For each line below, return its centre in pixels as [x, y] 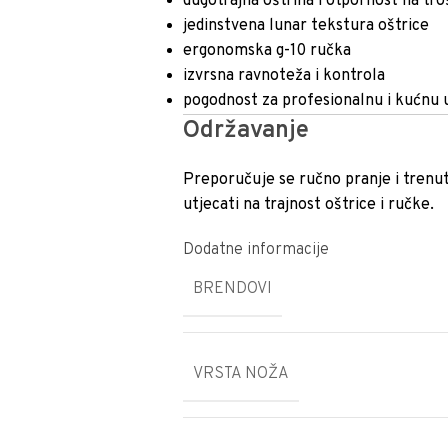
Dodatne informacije [256, 250]
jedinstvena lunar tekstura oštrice [306, 26]
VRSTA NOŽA [241, 374]
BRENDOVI [233, 289]
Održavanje [246, 131]
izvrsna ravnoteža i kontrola [284, 76]
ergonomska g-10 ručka [267, 51]
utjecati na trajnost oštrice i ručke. [309, 205]
